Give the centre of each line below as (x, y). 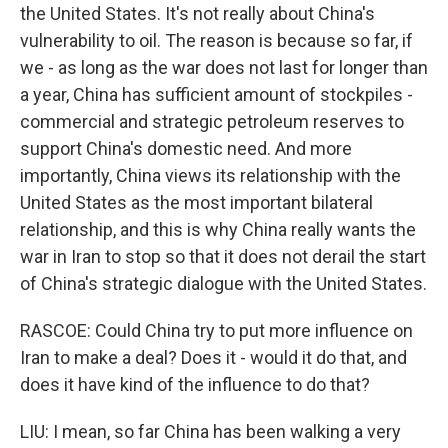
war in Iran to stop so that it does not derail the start (223, 256)
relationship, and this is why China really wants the (218, 229)
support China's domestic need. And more (186, 148)
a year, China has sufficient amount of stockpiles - (216, 94)
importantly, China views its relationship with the (210, 175)
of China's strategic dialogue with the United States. (223, 283)
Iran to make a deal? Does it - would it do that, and (213, 357)
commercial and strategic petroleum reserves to (212, 121)
